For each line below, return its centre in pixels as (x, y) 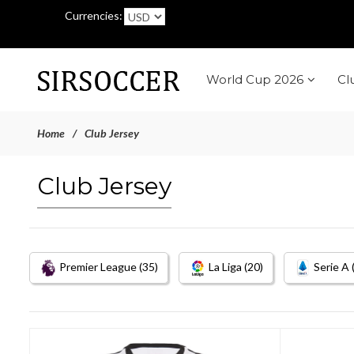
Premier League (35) (109, 267)
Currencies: (94, 15)
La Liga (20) (236, 267)
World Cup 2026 (255, 79)
